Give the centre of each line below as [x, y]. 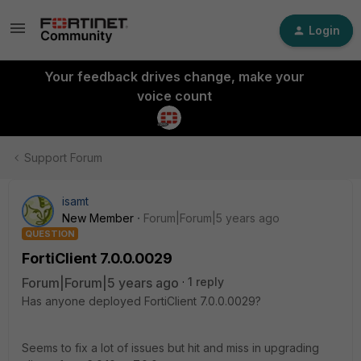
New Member [98, 218]
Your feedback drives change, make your [174, 77]
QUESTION [50, 234]
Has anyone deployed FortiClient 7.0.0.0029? [141, 301]
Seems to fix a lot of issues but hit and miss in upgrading [170, 348]
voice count [174, 96]
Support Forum [63, 158]
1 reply [206, 282]
